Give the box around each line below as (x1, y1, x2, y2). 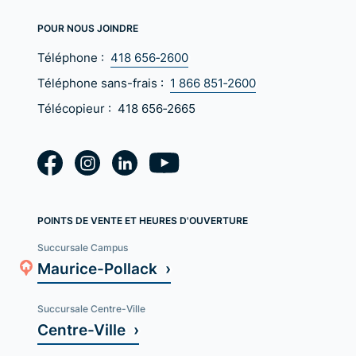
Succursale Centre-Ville (37, 302, 146, 315)
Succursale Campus (37, 241, 129, 254)
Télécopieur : (37, 100, 115, 117)
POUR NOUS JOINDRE (37, 21, 139, 35)
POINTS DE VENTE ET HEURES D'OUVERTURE (37, 214, 249, 227)
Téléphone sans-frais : (37, 75, 168, 91)
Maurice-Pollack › (37, 257, 172, 279)
